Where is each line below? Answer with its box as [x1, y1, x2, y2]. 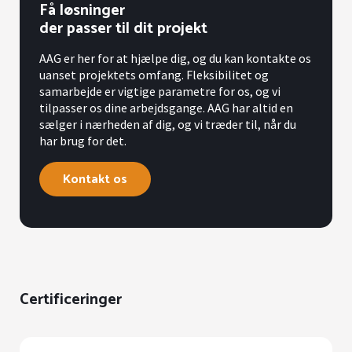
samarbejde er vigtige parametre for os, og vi [39, 83, 280, 100]
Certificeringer [20, 287, 122, 313]
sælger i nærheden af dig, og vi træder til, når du [39, 116, 296, 133]
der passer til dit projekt [39, 16, 207, 42]
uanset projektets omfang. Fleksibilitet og [39, 67, 269, 83]
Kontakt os [63, 168, 127, 190]
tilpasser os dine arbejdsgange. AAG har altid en [39, 100, 293, 116]
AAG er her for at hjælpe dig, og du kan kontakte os [39, 50, 311, 67]
